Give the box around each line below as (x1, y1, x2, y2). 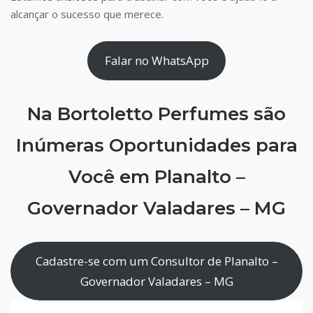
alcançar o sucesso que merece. (10, 7, 163, 22)
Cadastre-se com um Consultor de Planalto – (35, 252, 278, 269)
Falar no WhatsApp (104, 52, 209, 69)
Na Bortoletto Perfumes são (27, 102, 286, 125)
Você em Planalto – (68, 165, 245, 188)
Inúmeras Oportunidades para (15, 133, 298, 156)
